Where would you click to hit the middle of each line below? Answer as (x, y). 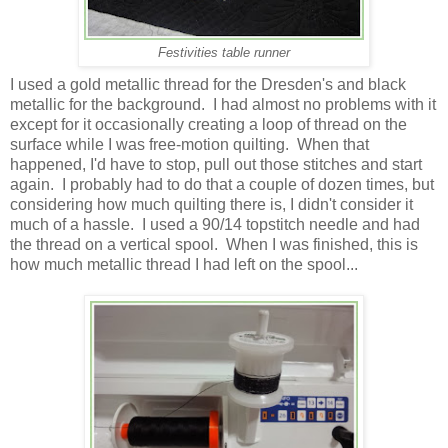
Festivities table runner (224, 53)
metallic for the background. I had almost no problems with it (223, 105)
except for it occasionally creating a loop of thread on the (208, 125)
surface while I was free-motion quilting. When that (189, 145)
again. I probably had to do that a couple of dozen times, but (222, 185)
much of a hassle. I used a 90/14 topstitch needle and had (215, 225)
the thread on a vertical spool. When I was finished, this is (214, 245)
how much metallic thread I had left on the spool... (184, 265)
